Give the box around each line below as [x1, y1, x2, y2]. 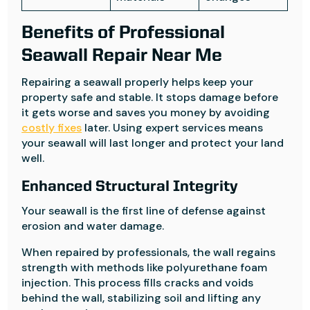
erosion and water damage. [21, 219, 165, 233]
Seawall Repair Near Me [21, 47, 223, 65]
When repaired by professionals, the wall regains [21, 245, 276, 259]
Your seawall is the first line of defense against [21, 203, 266, 218]
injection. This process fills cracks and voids [21, 275, 254, 290]
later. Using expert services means [82, 120, 264, 135]
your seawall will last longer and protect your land [21, 136, 284, 150]
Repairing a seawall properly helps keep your [21, 75, 254, 89]
